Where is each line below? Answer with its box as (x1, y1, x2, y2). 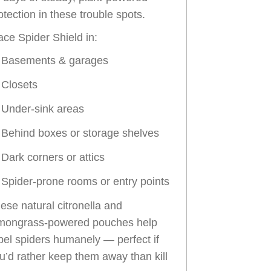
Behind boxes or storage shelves (1, 126, 159, 139)
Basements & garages (1, 54, 108, 67)
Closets (1, 78, 38, 91)
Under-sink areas (1, 102, 84, 115)
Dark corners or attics (1, 151, 105, 163)
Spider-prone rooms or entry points (1, 175, 169, 188)
